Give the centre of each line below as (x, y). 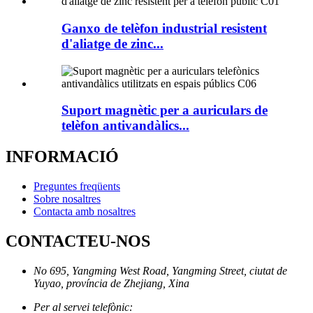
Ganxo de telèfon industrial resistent (164, 28)
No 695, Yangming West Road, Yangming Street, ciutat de (160, 271)
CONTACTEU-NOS (78, 241)
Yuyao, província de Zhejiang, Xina (111, 284)
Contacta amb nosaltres (85, 212)
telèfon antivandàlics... (125, 126)
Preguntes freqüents (77, 187)
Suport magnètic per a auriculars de (165, 110)
